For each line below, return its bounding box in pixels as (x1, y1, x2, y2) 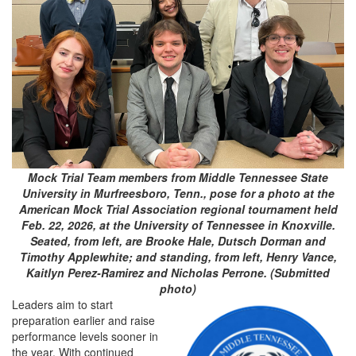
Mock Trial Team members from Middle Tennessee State (28, 168, 328, 185)
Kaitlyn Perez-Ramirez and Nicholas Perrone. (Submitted (26, 264, 330, 281)
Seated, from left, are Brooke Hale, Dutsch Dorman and (30, 232, 326, 249)
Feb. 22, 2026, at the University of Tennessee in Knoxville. (21, 216, 335, 233)
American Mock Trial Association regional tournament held (18, 200, 338, 217)
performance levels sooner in (12, 327, 158, 344)
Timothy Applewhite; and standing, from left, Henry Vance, (19, 248, 337, 265)
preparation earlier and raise (12, 311, 155, 328)
